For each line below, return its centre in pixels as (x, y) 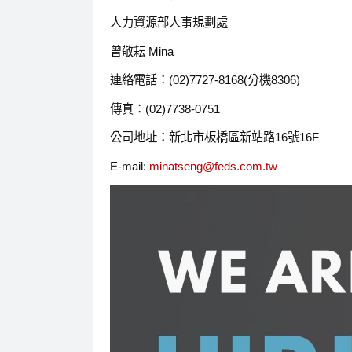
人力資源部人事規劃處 (169, 23)
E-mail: (129, 166)
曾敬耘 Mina (141, 51)
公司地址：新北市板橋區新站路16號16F (214, 137)
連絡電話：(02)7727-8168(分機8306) (205, 80)
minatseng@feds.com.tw (213, 166)
